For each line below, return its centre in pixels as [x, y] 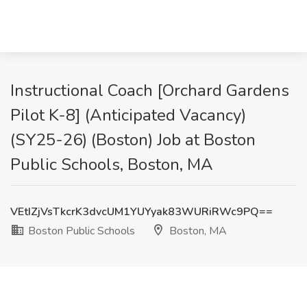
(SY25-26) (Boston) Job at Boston [133, 140]
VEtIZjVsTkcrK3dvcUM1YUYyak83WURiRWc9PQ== [142, 212]
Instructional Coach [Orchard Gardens [150, 90]
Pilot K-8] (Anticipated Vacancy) [128, 115]
